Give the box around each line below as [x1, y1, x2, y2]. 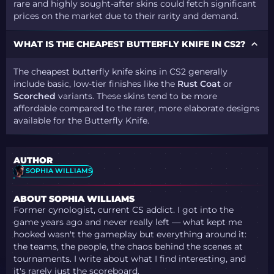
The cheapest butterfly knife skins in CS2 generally [13, 66, 228, 76]
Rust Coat [177, 78, 221, 89]
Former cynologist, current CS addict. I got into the [13, 204, 234, 215]
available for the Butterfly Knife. [13, 115, 150, 125]
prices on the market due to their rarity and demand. [13, 11, 239, 21]
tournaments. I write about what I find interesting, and [13, 253, 246, 264]
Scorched [13, 91, 56, 101]
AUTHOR [13, 155, 53, 165]
